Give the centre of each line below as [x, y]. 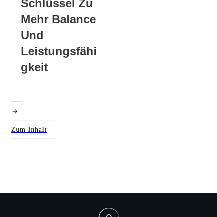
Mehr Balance [58, 19]
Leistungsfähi [59, 51]
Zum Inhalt [29, 130]
